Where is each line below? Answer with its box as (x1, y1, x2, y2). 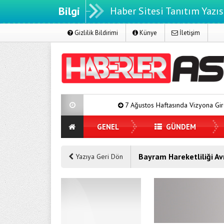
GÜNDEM (164, 122, 196, 131)
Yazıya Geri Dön (73, 152, 123, 161)
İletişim (178, 28, 200, 37)
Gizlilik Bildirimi (73, 28, 118, 37)
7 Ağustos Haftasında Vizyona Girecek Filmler (82, 100, 218, 109)
